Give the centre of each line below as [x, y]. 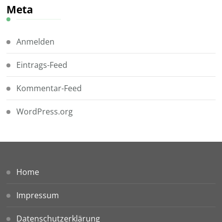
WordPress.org [45, 111]
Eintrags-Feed [42, 65]
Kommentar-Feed [49, 88]
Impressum [38, 195]
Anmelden [36, 41]
